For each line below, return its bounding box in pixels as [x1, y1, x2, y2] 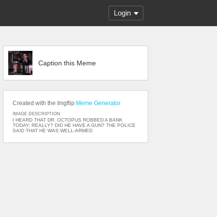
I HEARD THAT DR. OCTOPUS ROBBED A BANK [13, 117, 123, 123]
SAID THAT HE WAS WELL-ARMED [13, 128, 93, 133]
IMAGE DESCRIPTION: [13, 111, 62, 116]
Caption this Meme [38, 59, 96, 67]
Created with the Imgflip [13, 100, 76, 107]
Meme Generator [76, 100, 121, 107]
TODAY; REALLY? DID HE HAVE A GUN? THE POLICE [13, 123, 136, 128]
